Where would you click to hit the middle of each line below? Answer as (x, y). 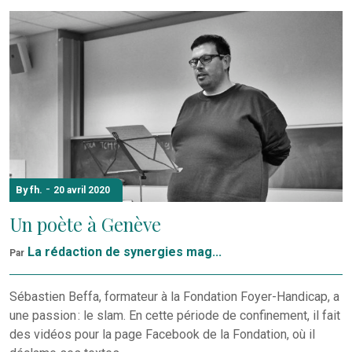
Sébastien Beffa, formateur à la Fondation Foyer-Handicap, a (174, 297)
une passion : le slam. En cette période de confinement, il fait (175, 316)
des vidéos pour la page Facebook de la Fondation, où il (162, 335)
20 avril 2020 (82, 190)
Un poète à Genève (85, 224)
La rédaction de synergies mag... (125, 252)
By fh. (29, 189)
